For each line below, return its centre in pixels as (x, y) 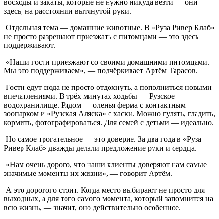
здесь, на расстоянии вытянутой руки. (67, 11)
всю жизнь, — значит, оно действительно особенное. (92, 207)
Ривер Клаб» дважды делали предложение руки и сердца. (100, 148)
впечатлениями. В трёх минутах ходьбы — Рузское (89, 96)
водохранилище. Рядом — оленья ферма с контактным (95, 105)
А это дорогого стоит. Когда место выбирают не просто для (104, 190)
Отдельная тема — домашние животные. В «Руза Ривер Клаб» (109, 27)
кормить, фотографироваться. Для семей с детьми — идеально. (109, 122)
